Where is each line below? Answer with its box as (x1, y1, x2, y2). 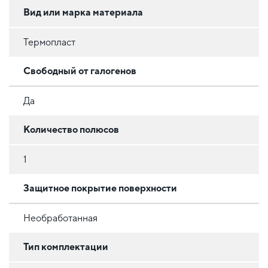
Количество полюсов (23, 123, 119, 135)
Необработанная (23, 212, 98, 224)
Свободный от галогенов (23, 65, 136, 77)
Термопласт (23, 36, 75, 48)
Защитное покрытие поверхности (23, 182, 177, 194)
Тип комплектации (23, 240, 108, 252)
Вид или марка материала (23, 6, 143, 18)
